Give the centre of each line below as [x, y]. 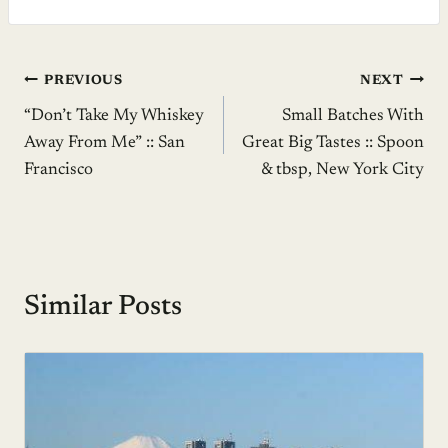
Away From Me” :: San [104, 143]
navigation [86, 129]
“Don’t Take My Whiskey [114, 116]
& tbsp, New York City [342, 170]
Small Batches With [353, 116]
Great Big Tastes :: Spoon [333, 143]
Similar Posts [103, 306]
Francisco [58, 170]
